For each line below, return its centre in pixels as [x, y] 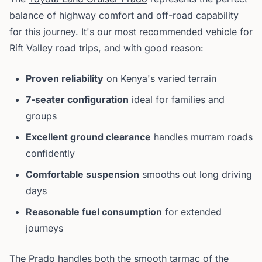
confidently [50, 153]
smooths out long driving [196, 174]
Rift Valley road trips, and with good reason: [106, 48]
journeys [44, 228]
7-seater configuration [77, 99]
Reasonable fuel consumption [94, 212]
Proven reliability [65, 78]
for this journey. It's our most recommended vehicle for [131, 32]
